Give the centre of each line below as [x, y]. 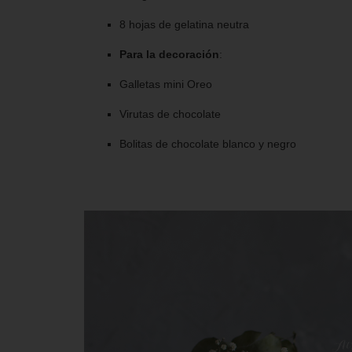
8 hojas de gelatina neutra [184, 24]
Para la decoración [169, 54]
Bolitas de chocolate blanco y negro [208, 143]
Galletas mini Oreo [166, 84]
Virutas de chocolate [170, 114]
